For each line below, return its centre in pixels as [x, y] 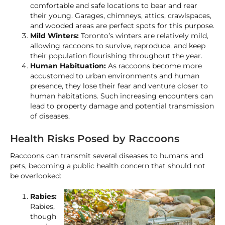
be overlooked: [36, 176]
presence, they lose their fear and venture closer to [119, 86]
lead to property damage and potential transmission [122, 106]
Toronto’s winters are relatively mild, [144, 36]
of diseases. [50, 116]
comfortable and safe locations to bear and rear [114, 6]
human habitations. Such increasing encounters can [122, 96]
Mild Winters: [54, 36]
